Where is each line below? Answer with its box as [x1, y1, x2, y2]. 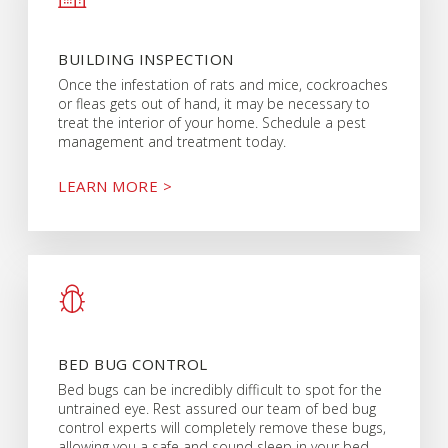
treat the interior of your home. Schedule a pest [58, 112, 367, 132]
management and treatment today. [58, 131, 287, 151]
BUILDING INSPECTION [58, 48, 234, 69]
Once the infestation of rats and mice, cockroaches [58, 74, 389, 94]
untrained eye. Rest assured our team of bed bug [58, 399, 377, 419]
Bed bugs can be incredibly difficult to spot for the [58, 380, 383, 400]
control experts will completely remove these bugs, [58, 418, 387, 438]
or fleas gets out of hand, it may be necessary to [58, 93, 371, 113]
